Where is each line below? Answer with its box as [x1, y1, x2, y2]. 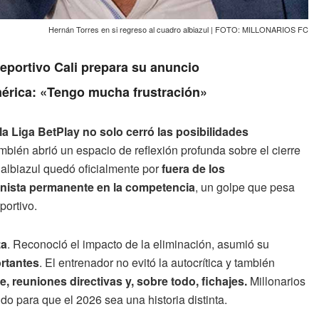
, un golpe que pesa [195, 178, 295, 195]
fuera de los [162, 159, 225, 177]
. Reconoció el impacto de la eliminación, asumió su [7, 235, 269, 252]
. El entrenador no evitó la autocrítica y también [39, 253, 275, 271]
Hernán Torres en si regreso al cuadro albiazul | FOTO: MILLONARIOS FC [48, 23, 308, 35]
